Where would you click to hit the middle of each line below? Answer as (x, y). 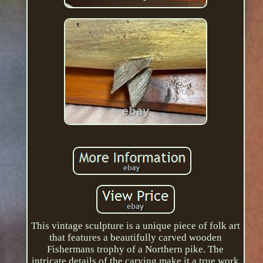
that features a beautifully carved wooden (135, 237)
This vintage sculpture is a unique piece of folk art (135, 225)
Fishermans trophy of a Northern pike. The (136, 249)
